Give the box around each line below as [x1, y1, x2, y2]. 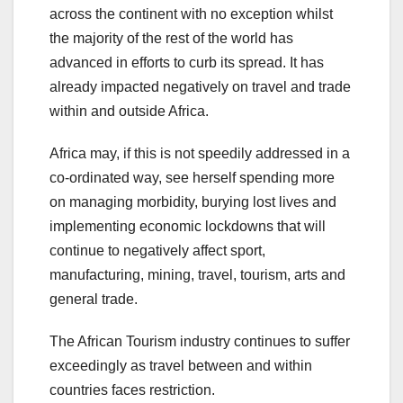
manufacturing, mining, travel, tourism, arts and [49, 267, 345, 283]
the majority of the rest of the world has [49, 31, 293, 47]
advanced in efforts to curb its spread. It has [49, 55, 324, 71]
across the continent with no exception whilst [49, 6, 333, 22]
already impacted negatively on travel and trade [49, 79, 351, 95]
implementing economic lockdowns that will [49, 219, 326, 235]
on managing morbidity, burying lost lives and [49, 194, 336, 210]
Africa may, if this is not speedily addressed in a [49, 146, 350, 162]
